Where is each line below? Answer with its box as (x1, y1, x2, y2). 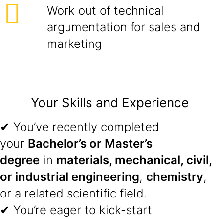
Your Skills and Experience (30, 95, 189, 110)
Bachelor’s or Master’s (28, 136, 153, 151)
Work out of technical (47, 3, 164, 18)
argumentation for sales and (47, 20, 200, 34)
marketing (47, 37, 102, 51)
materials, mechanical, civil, (56, 153, 212, 167)
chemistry (146, 170, 203, 184)
